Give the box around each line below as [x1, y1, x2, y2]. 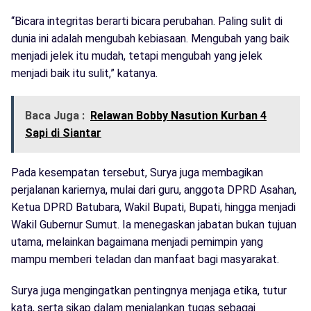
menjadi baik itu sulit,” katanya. [11, 67, 158, 81]
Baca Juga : [25, 109, 85, 123]
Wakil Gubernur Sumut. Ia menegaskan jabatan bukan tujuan [11, 218, 296, 232]
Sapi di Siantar [25, 126, 101, 140]
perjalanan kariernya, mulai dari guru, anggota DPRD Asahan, [11, 183, 296, 197]
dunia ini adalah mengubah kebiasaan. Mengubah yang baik [11, 32, 289, 46]
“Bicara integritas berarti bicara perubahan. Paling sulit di [11, 15, 283, 28]
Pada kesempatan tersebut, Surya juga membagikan [11, 166, 263, 180]
